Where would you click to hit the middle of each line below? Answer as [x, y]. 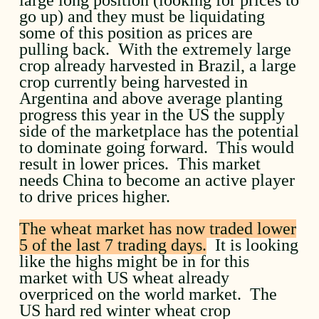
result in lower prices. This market [140, 163]
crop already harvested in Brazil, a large [158, 65]
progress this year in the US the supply [152, 114]
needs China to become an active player [157, 180]
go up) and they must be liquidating [142, 16]
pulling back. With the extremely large [156, 49]
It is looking [253, 245]
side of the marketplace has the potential [159, 131]
